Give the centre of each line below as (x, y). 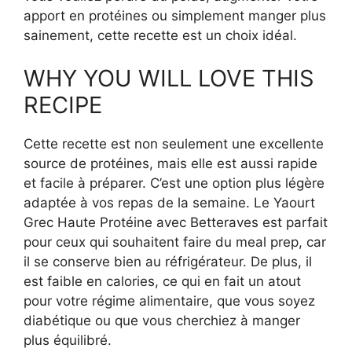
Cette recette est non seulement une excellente (174, 144)
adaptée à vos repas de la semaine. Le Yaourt (169, 203)
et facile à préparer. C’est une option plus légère (174, 183)
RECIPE (63, 105)
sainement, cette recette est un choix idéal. (160, 35)
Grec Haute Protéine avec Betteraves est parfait (176, 222)
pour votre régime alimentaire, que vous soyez (169, 301)
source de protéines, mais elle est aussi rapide (170, 163)
